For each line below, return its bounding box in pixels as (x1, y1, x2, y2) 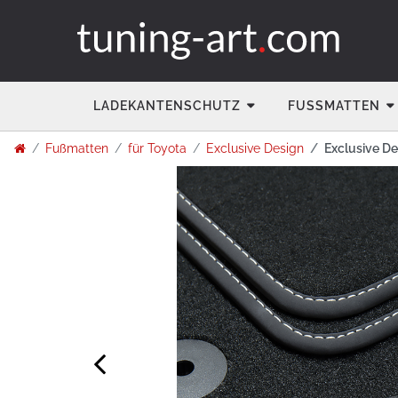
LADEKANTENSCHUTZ (93, 99, 241, 113)
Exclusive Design (206, 141, 304, 155)
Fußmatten (45, 141, 108, 155)
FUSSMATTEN (288, 99, 370, 113)
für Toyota (128, 141, 187, 155)
